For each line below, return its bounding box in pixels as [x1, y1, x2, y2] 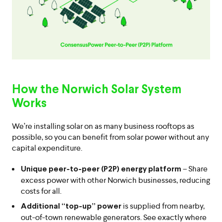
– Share [181, 163, 208, 174]
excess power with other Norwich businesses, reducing [21, 174, 210, 185]
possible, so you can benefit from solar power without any [12, 131, 209, 142]
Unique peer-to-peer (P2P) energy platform [21, 165, 181, 173]
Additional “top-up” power [21, 202, 121, 210]
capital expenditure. [12, 142, 82, 153]
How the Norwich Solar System [12, 84, 181, 96]
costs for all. [21, 185, 61, 196]
